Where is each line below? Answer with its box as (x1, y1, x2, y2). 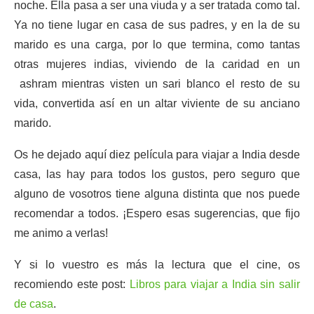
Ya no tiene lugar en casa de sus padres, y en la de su (14, 19, 300, 31)
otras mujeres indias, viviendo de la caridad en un (14, 58, 300, 70)
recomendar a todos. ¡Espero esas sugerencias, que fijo (14, 207, 300, 219)
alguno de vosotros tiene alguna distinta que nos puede (14, 188, 300, 200)
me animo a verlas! (14, 227, 108, 239)
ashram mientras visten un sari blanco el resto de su (14, 78, 300, 90)
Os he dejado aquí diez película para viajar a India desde (14, 149, 300, 161)
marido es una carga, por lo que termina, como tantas (14, 39, 300, 50)
